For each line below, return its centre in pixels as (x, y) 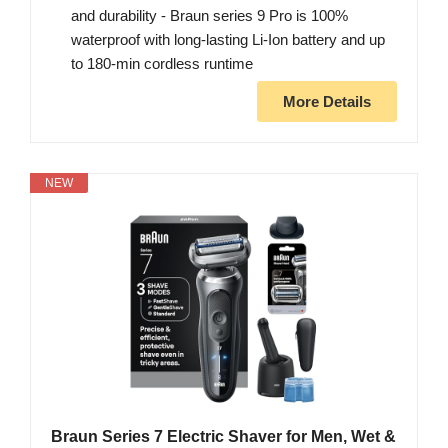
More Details (327, 102)
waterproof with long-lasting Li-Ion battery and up (228, 40)
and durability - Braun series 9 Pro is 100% (209, 16)
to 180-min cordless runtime (162, 64)
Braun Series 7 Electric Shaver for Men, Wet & (223, 437)
